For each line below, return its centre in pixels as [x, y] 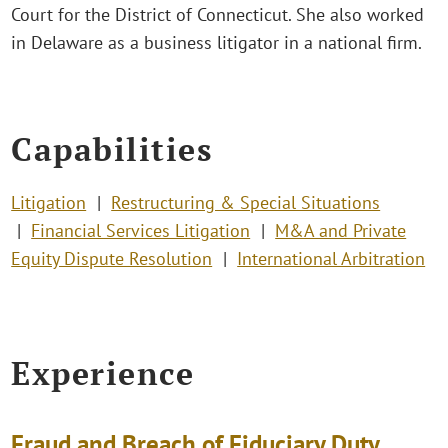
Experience [103, 373]
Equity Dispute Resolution [112, 258]
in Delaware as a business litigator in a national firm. [217, 43]
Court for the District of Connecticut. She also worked [218, 15]
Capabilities [112, 148]
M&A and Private [341, 230]
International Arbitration [331, 258]
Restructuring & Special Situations [246, 202]
